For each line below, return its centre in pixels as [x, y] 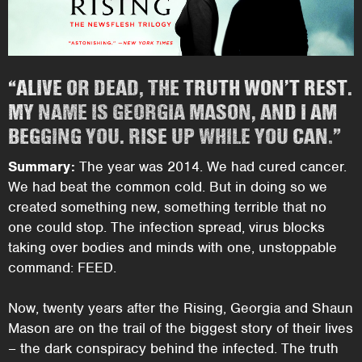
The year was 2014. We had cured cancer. [213, 167]
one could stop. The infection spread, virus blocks [166, 227]
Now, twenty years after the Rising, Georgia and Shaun [181, 308]
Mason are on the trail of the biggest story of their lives [181, 328]
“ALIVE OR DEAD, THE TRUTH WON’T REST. [180, 88]
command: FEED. [62, 268]
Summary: [44, 167]
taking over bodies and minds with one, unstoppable [173, 248]
